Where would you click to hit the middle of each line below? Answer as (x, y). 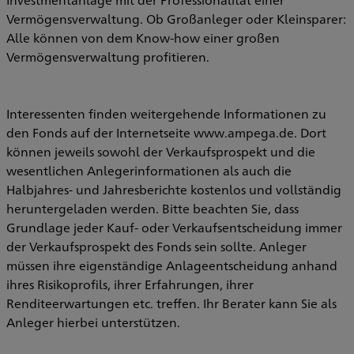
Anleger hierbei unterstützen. (93, 322)
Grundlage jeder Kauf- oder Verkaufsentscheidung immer (174, 228)
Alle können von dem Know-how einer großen (143, 38)
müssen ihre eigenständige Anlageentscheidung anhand (172, 265)
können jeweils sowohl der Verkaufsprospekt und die (161, 152)
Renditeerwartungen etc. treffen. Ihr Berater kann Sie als (171, 303)
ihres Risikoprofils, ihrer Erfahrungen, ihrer (130, 284)
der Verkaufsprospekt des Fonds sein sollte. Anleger (156, 247)
